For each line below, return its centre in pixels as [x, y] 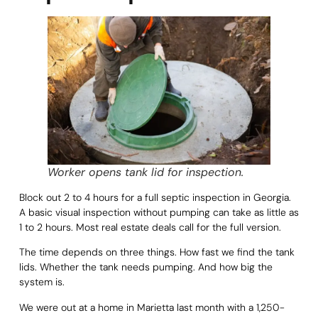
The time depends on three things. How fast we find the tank [157, 252]
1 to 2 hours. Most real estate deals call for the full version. [150, 227]
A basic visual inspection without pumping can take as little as [159, 213]
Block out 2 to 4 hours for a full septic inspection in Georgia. [155, 198]
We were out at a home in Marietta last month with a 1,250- [152, 307]
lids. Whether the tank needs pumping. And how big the [146, 267]
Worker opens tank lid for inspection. [145, 172]
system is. [42, 282]
